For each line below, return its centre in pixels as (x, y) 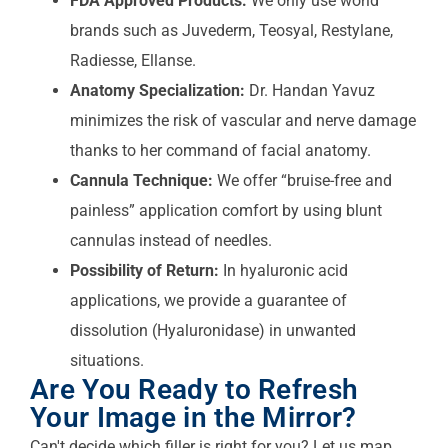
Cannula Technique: (141, 180)
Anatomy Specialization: (157, 90)
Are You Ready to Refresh (194, 389)
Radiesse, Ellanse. (133, 60)
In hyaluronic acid (283, 270)
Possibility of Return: (144, 270)
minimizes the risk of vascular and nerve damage (243, 120)
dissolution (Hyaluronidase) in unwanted (213, 330)
